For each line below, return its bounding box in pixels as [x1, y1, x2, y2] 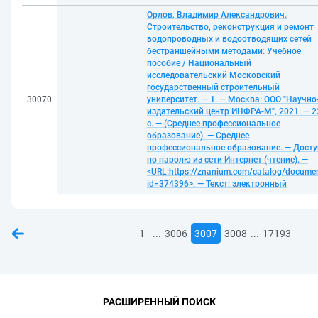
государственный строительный [147, 82, 280, 92]
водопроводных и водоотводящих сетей [147, 34, 312, 44]
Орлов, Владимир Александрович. [147, 10, 287, 20]
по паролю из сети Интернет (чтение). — [147, 155, 308, 165]
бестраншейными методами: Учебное [147, 46, 301, 56]
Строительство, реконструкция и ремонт [147, 22, 314, 32]
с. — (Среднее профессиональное [147, 119, 280, 128]
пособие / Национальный [147, 58, 251, 68]
